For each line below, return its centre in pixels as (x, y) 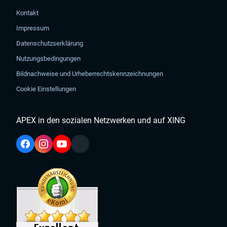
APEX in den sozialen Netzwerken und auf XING (101, 120)
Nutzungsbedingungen (49, 59)
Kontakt (28, 13)
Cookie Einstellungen (46, 89)
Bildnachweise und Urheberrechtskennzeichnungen (90, 74)
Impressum (33, 28)
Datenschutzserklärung (50, 43)
